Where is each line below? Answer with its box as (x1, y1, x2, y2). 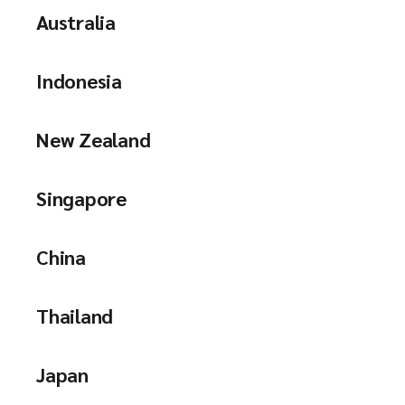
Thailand (36, 303, 114, 328)
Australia (36, 9, 117, 34)
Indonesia (36, 68, 123, 93)
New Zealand (36, 127, 151, 152)
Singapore (36, 185, 127, 211)
